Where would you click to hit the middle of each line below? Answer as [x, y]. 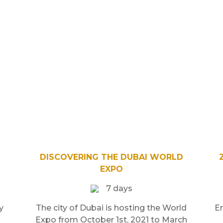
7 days [119, 188]
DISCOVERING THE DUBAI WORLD [111, 157]
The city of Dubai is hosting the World [111, 208]
